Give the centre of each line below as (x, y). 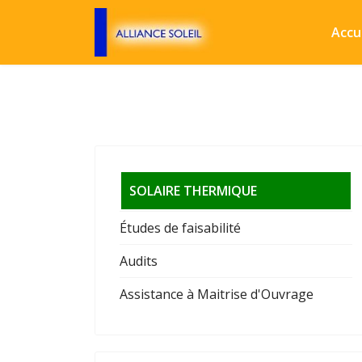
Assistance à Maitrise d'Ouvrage (217, 294)
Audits (139, 261)
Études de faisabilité (180, 228)
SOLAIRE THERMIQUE (193, 191)
